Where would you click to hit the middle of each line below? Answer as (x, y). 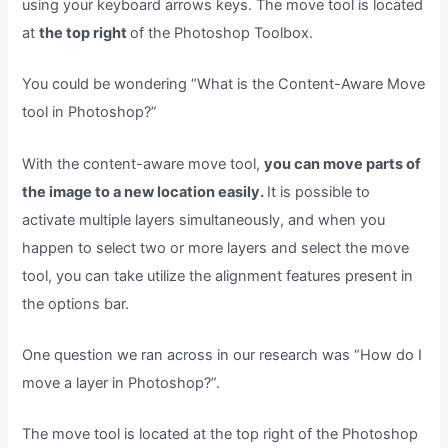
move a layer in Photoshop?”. (121, 382)
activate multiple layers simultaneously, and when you (204, 219)
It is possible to (319, 191)
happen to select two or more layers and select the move (216, 247)
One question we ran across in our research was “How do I (222, 354)
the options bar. (76, 303)
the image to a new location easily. (145, 191)
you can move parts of (343, 163)
